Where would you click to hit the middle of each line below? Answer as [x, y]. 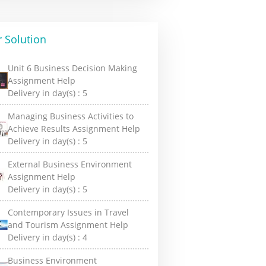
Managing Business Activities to [71, 116]
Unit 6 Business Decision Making [73, 68]
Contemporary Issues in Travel [69, 212]
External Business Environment [70, 164]
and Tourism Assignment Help [68, 225]
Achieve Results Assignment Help [74, 129]
